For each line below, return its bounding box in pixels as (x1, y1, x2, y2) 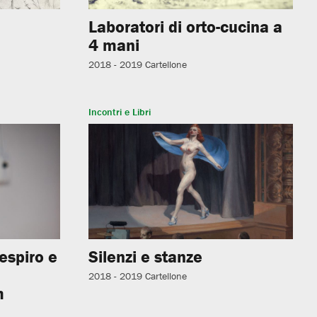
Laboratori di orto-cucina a (88, 16, 283, 38)
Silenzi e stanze (88, 246, 203, 267)
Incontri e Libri (88, 105, 151, 118)
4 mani (88, 35, 140, 56)
